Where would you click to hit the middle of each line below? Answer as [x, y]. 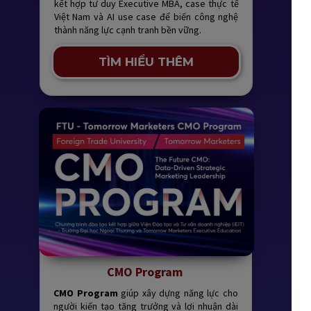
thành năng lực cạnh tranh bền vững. [127, 30]
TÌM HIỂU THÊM [146, 62]
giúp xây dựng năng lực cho [178, 293]
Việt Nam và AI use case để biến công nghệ [146, 17]
